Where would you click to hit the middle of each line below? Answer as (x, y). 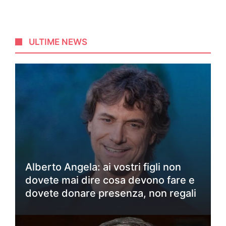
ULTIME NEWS (58, 42)
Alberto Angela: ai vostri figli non (103, 167)
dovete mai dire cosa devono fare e (110, 180)
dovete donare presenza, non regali (111, 193)
